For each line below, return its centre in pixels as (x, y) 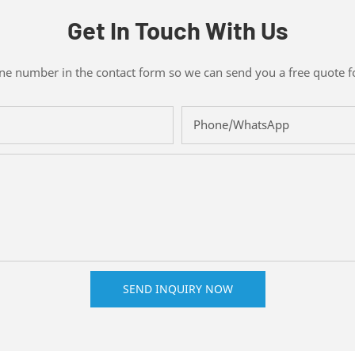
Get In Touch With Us (177, 30)
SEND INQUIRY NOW (177, 288)
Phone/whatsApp (241, 124)
